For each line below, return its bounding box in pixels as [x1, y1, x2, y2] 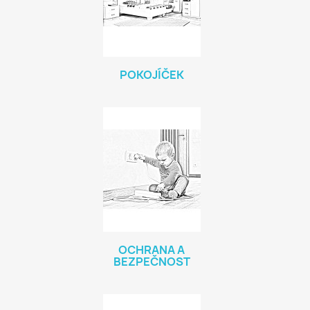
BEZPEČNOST [113, 254, 190, 269]
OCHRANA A [118, 242, 185, 257]
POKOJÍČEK [119, 67, 184, 82]
